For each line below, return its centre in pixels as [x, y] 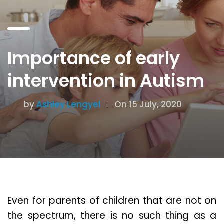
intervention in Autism [106, 81]
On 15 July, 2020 [148, 105]
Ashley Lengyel [68, 105]
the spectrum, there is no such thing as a [112, 216]
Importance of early [94, 58]
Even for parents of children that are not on [112, 201]
